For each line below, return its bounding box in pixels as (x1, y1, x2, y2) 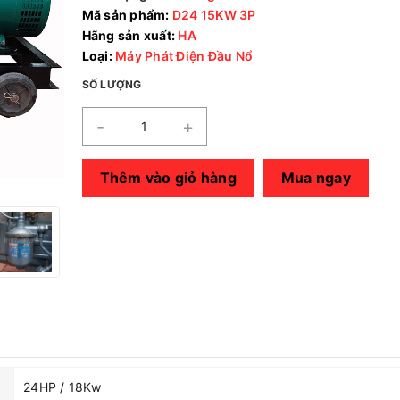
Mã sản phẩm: (81, 7, 170, 22)
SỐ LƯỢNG (81, 78, 142, 91)
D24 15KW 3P (169, 7, 256, 22)
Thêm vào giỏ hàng (99, 168, 237, 187)
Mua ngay (280, 168, 351, 187)
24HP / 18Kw (23, 379, 101, 395)
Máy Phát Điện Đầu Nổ (112, 48, 253, 63)
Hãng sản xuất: (81, 28, 175, 43)
